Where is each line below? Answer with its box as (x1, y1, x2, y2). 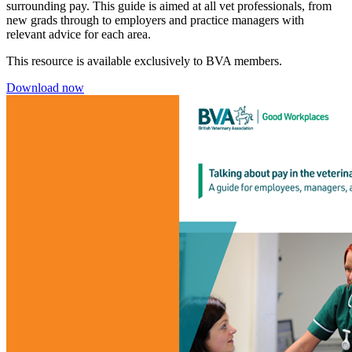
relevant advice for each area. (6, 27, 151, 41)
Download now (6, 80, 84, 94)
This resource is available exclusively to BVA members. (6, 53, 282, 68)
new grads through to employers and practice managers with (6, 13, 304, 27)
